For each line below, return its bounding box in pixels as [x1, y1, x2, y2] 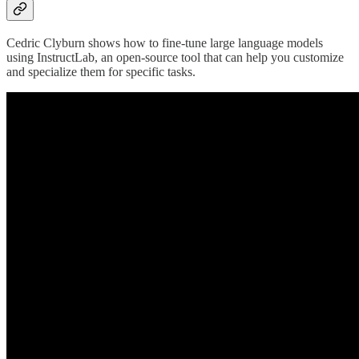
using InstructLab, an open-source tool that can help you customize [6, 50, 344, 64]
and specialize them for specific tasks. [6, 64, 196, 79]
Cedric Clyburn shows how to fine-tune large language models [6, 35, 323, 50]
